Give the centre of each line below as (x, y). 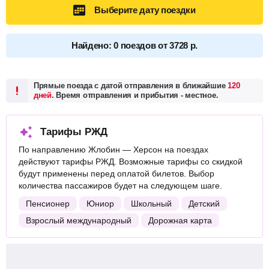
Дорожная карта (180, 220)
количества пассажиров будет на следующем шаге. (120, 186)
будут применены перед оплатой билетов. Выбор (116, 174)
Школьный (151, 204)
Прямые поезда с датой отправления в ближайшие (131, 86)
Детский (204, 204)
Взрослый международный (79, 220)
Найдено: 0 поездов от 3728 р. (134, 45)
